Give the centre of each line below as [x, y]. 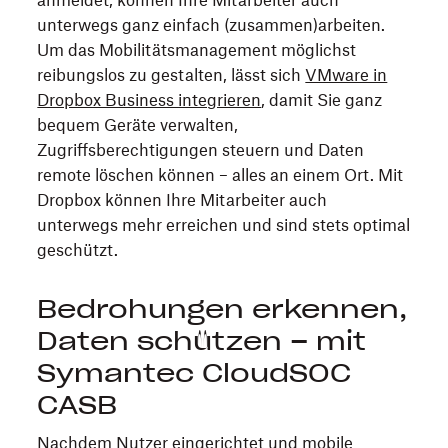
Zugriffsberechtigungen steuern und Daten [201, 150]
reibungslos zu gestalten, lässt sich [171, 75]
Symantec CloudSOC [194, 373]
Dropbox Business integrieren [149, 100]
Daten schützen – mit [202, 341]
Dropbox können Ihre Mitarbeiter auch [182, 200]
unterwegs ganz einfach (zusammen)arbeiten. [211, 25]
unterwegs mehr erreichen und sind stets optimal [224, 225]
